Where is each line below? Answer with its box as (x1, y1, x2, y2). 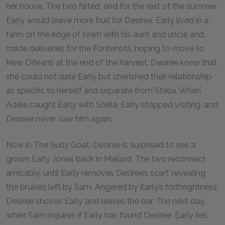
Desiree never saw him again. (6, 114, 117, 124)
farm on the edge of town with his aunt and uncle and (6, 30, 204, 39)
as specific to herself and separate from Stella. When (6, 86, 201, 95)
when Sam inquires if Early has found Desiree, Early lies (6, 210, 207, 220)
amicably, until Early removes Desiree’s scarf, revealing (6, 168, 205, 178)
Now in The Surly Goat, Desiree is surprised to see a (6, 140, 195, 150)
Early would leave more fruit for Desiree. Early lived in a (6, 16, 208, 25)
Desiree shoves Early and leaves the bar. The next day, (6, 196, 205, 206)
